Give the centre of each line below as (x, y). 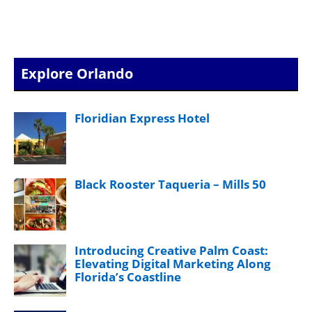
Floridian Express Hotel (142, 118)
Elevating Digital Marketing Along (173, 263)
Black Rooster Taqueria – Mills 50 (170, 184)
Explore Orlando (77, 73)
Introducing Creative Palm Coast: (171, 250)
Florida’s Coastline (128, 276)
